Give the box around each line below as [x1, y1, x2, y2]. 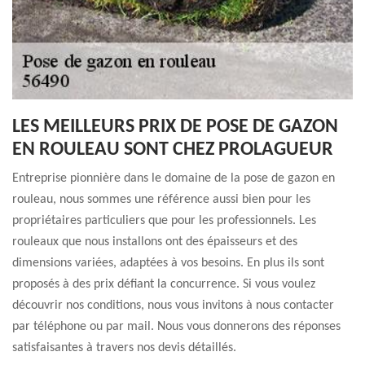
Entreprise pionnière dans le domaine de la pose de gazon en [12, 172, 335, 185]
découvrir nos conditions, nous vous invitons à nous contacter [12, 299, 334, 312]
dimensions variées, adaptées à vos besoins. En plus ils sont [12, 257, 324, 270]
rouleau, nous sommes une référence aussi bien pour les [12, 193, 310, 206]
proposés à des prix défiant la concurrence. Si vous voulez [12, 278, 315, 291]
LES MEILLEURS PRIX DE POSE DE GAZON [12, 117, 338, 137]
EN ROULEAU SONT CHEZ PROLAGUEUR [12, 140, 333, 160]
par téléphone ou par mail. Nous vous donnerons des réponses [12, 320, 341, 333]
